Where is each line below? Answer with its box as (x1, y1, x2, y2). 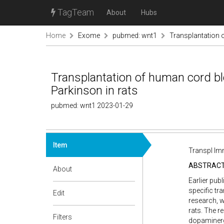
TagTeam (55, 7, 94, 17)
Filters (53, 213, 72, 221)
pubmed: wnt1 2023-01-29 (51, 101, 133, 109)
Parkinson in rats (51, 83, 138, 97)
